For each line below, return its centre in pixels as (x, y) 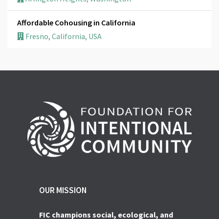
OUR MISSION (63, 190)
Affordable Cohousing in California (76, 22)
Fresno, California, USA (63, 36)
